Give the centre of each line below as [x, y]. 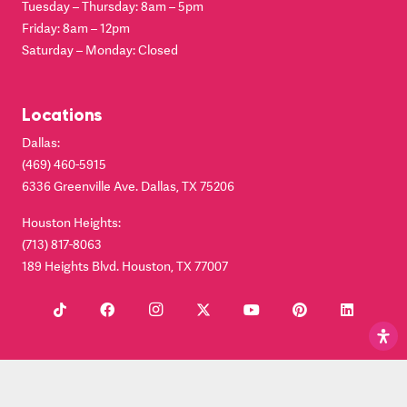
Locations [62, 114]
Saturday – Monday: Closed [100, 49]
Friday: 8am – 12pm [76, 27]
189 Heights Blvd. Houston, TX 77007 [125, 266]
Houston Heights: [71, 223]
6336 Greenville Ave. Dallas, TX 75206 [128, 186]
